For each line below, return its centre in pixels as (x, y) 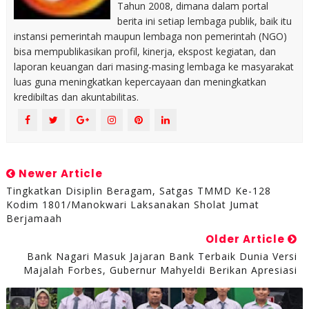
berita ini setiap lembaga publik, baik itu (204, 21)
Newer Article (59, 173)
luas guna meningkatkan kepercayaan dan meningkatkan (140, 81)
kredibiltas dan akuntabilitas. (76, 97)
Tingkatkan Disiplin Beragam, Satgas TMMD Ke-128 (138, 190)
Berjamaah (34, 218)
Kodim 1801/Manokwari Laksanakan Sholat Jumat (132, 204)
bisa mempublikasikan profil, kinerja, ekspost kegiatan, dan (144, 51)
